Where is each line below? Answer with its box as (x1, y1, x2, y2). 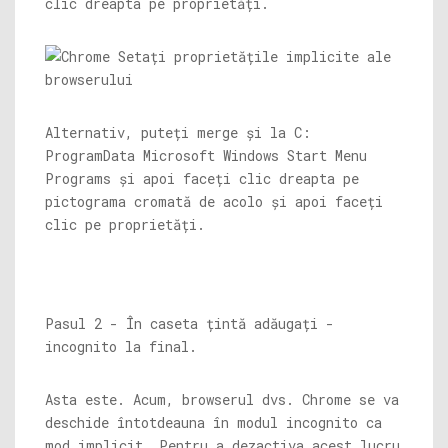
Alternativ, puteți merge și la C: (45, 123, 311, 142)
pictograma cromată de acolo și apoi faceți (45, 192, 383, 211)
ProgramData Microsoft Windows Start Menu (45, 146, 367, 165)
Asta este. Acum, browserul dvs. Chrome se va (45, 390, 399, 409)
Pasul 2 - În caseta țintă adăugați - (45, 314, 334, 333)
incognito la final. (45, 337, 197, 356)
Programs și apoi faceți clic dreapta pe (45, 169, 359, 188)
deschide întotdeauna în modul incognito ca (45, 413, 382, 432)
